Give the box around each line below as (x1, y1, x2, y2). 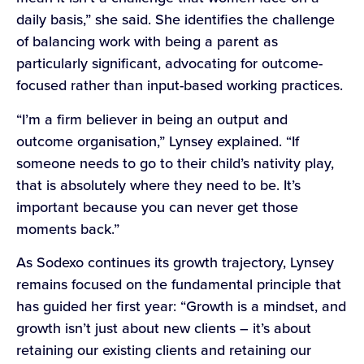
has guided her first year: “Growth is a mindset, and (16, 296, 346, 318)
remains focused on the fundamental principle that (16, 274, 341, 296)
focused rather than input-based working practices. (16, 75, 347, 97)
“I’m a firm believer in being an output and (16, 108, 288, 130)
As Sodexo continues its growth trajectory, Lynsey (16, 252, 334, 274)
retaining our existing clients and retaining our (16, 340, 311, 362)
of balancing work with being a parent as (16, 31, 278, 53)
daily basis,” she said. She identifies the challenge (16, 9, 335, 31)
